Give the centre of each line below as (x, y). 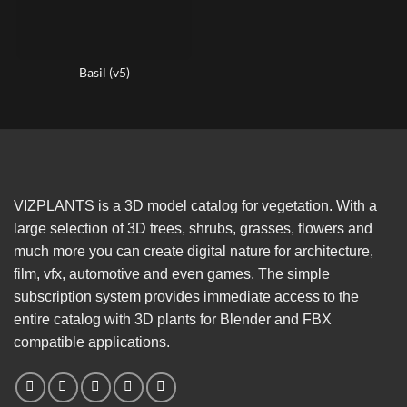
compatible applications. (92, 342)
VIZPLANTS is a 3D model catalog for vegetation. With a (195, 205)
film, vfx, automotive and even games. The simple (172, 273)
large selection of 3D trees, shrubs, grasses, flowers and (193, 228)
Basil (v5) (104, 72)
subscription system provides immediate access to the (186, 296)
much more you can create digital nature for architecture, (194, 251)
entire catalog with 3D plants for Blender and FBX (173, 319)
